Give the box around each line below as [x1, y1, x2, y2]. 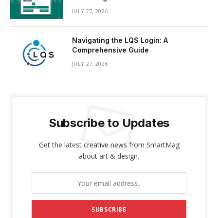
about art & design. [79, 151, 139, 161]
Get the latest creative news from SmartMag [38, 140, 180, 150]
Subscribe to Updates [48, 116, 170, 130]
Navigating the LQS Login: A [72, 36, 168, 45]
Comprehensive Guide [72, 46, 149, 54]
